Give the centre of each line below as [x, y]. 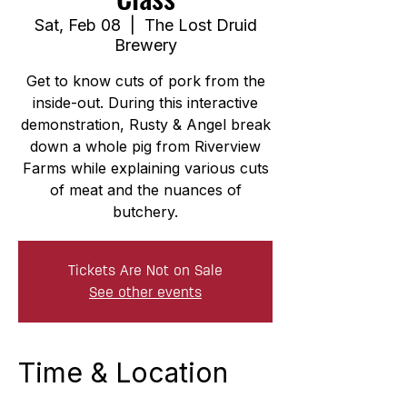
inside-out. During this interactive [145, 102]
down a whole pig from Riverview [145, 146]
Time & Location [123, 372]
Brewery [145, 45]
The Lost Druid [200, 25]
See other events [145, 292]
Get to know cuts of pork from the [145, 80]
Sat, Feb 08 [77, 25]
